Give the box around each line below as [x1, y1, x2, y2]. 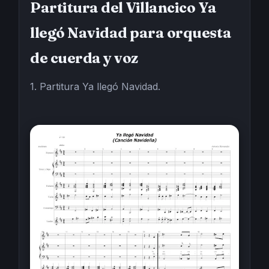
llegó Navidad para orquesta [30, 24, 232, 41]
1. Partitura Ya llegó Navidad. [30, 80, 160, 92]
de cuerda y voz [30, 49, 138, 67]
